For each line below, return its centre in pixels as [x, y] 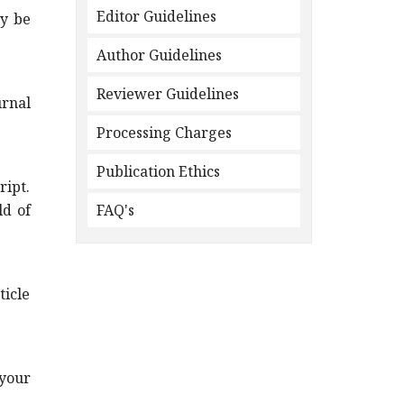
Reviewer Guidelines [167, 94]
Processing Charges [164, 133]
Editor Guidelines [156, 16]
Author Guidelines [159, 55]
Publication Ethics [158, 171]
